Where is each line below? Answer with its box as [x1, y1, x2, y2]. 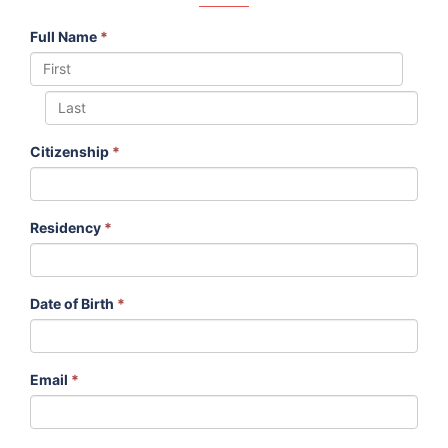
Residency [30, 218, 104, 236]
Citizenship [30, 142, 112, 160]
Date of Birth [30, 294, 117, 312]
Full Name [30, 27, 100, 45]
